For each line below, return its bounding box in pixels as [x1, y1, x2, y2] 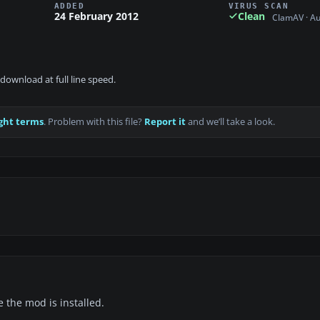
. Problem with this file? [44, 116, 144, 129]
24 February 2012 [54, 9, 139, 23]
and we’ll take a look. [186, 116, 275, 129]
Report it [144, 116, 186, 129]
